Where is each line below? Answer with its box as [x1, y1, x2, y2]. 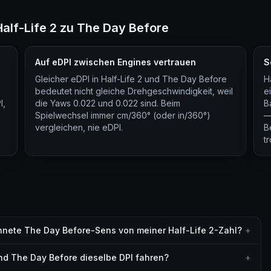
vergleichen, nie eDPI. [35, 122, 123, 132]
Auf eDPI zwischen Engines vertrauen [35, 57, 197, 67]
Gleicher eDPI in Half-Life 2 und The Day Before [35, 74, 227, 84]
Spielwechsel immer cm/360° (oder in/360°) [35, 110, 211, 120]
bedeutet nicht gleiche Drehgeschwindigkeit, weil [35, 86, 233, 96]
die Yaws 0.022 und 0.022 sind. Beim [35, 98, 181, 108]
